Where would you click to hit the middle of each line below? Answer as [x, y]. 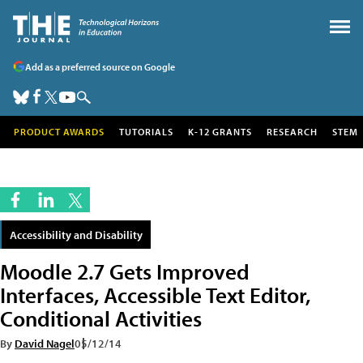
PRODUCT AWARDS [59, 132]
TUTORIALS [146, 132]
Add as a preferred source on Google [100, 66]
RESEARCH [292, 132]
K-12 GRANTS [220, 132]
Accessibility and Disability [76, 235]
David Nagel [45, 343]
